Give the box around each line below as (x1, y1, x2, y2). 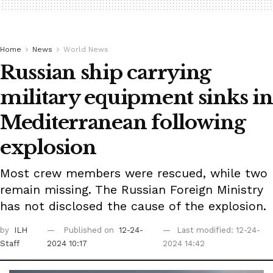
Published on (63, 225, 117, 235)
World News (63, 45, 108, 54)
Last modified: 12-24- (177, 225, 261, 235)
